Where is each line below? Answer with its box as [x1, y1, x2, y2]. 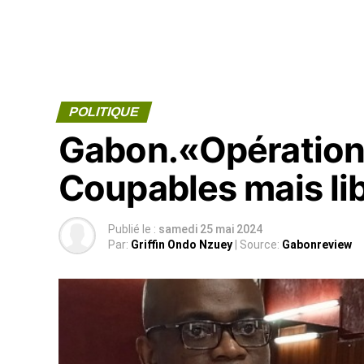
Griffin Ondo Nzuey [131, 238, 232, 251]
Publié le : [108, 223, 156, 236]
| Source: [235, 238, 279, 251]
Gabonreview [279, 238, 352, 251]
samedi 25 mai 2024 [158, 223, 262, 236]
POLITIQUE [67, 105, 141, 119]
